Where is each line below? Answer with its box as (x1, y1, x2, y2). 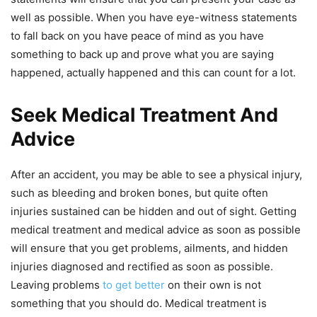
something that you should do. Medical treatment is (11, 296, 267, 311)
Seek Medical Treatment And (11, 103, 278, 127)
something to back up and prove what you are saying (11, 47, 274, 62)
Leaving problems (11, 278, 103, 292)
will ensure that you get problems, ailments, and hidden (11, 241, 288, 255)
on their (165, 278, 207, 292)
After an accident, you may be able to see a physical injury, (11, 168, 302, 182)
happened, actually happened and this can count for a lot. (11, 66, 296, 80)
